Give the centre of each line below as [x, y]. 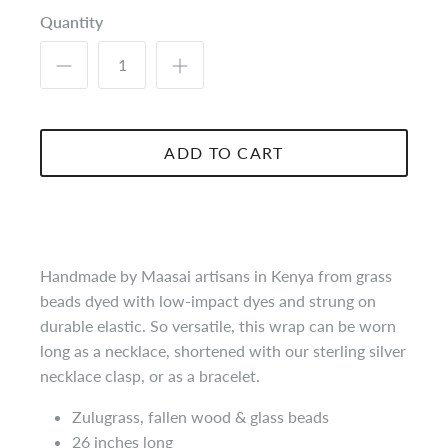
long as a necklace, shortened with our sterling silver [223, 350]
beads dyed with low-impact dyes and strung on [208, 300]
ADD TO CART [224, 152]
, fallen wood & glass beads [234, 416]
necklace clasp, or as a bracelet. [152, 375]
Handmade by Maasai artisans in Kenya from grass [216, 275]
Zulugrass [106, 416]
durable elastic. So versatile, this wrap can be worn [218, 325]
